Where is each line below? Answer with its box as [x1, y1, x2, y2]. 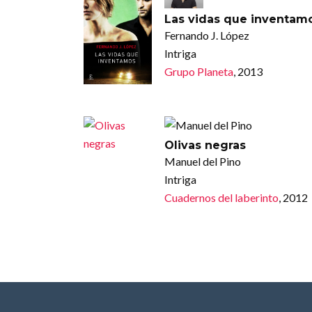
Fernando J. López [164, 28, 249, 42]
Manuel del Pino [164, 154, 241, 168]
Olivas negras [164, 138, 246, 152]
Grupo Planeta [164, 64, 233, 78]
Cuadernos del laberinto [164, 190, 279, 204]
